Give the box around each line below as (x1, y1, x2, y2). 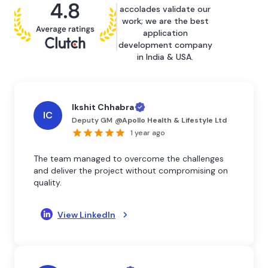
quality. (33, 176, 62, 188)
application (142, 27, 188, 38)
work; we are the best (121, 15, 209, 26)
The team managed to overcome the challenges (33, 153, 224, 164)
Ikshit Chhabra (72, 101, 134, 112)
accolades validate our (120, 3, 211, 14)
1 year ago (130, 127, 165, 138)
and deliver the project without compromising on (33, 165, 228, 176)
